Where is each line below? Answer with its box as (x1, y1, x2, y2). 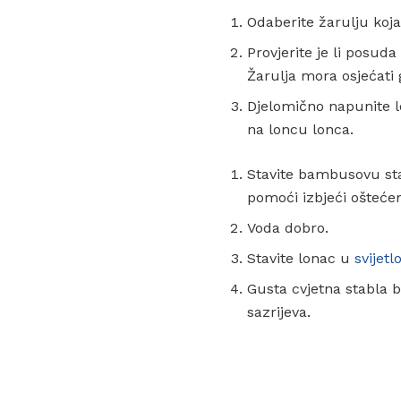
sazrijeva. (247, 303, 311, 320)
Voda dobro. (247, 218, 328, 236)
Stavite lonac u (247, 249, 354, 267)
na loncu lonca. (247, 120, 354, 138)
